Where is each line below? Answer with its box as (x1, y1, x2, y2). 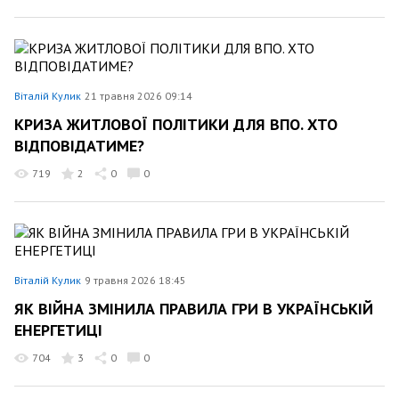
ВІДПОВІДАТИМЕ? (14, 134, 144, 156)
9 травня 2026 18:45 (85, 273, 186, 287)
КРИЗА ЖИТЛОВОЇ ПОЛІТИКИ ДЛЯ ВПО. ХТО (14, 114, 338, 134)
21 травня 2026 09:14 (85, 88, 192, 102)
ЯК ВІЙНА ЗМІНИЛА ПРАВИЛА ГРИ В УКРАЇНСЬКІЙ (14, 298, 373, 319)
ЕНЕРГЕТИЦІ (14, 319, 102, 340)
